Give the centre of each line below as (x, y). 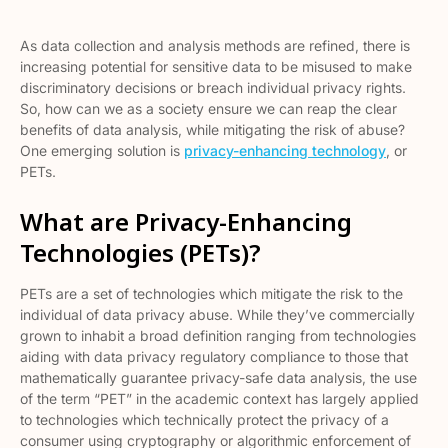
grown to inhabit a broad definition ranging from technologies (218, 335)
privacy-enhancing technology (285, 150)
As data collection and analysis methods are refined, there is (215, 45)
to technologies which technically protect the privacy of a (204, 419)
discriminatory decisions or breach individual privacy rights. (213, 87)
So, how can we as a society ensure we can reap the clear (208, 108)
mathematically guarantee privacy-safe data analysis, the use (218, 377)
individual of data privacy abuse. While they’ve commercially (217, 314)
